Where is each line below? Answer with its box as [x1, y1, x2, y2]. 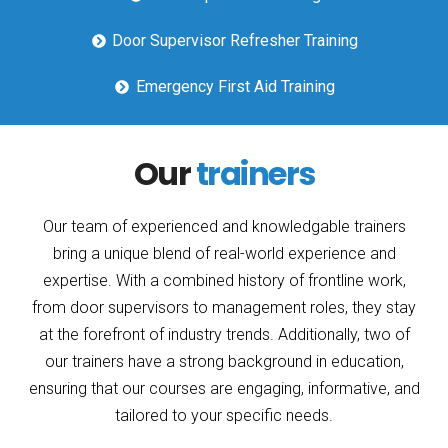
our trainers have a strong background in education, [44, 352, 404, 371]
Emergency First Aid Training [135, 77, 335, 96]
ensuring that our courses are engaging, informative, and [28, 379, 420, 398]
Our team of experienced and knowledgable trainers [42, 217, 406, 236]
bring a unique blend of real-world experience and [52, 244, 396, 263]
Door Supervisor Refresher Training [112, 31, 359, 50]
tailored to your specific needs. [115, 406, 333, 425]
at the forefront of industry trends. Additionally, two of [38, 325, 410, 344]
